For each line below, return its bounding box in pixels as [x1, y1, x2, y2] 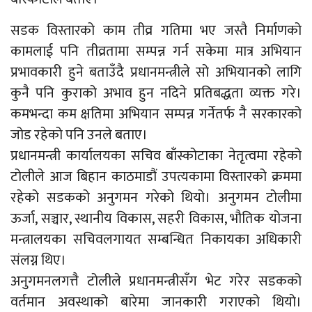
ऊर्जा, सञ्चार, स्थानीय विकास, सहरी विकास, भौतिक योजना [10, 207, 302, 231]
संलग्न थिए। [10, 249, 66, 272]
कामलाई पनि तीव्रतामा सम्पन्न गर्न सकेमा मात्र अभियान [10, 40, 302, 63]
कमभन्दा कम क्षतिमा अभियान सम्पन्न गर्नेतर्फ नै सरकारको [10, 102, 302, 126]
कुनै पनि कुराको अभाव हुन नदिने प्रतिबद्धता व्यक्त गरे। [10, 81, 302, 105]
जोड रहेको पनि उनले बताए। [10, 123, 148, 147]
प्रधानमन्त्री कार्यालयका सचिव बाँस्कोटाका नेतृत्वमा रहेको [10, 144, 302, 168]
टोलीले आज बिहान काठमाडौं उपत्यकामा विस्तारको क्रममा [10, 165, 302, 189]
